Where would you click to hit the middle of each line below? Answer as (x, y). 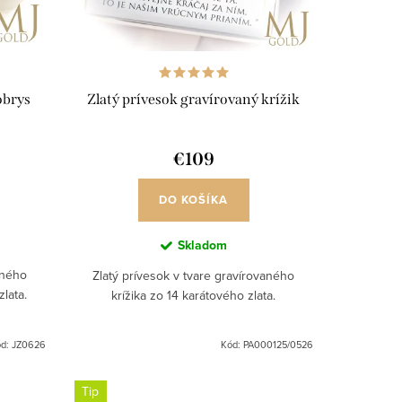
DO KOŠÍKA (194, 200)
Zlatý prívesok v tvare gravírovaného (194, 276)
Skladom (202, 246)
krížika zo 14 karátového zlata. (194, 296)
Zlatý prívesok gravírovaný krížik (194, 100)
